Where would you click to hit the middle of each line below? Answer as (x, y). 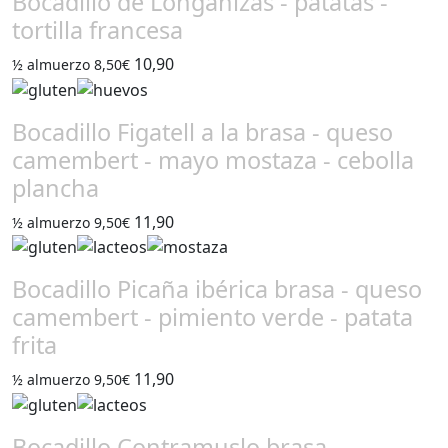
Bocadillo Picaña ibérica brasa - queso (217, 289)
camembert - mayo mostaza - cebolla (213, 159)
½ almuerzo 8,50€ (71, 64)
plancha (55, 187)
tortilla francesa (97, 29)
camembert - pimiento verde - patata (212, 317)
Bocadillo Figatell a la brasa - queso (202, 131)
